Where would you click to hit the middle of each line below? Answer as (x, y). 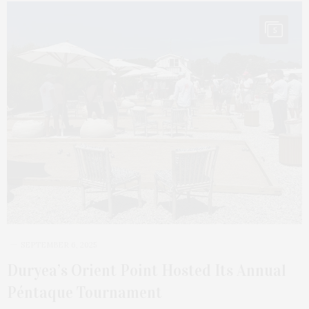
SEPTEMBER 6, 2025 (59, 245)
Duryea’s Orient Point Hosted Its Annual (147, 271)
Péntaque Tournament (84, 293)
